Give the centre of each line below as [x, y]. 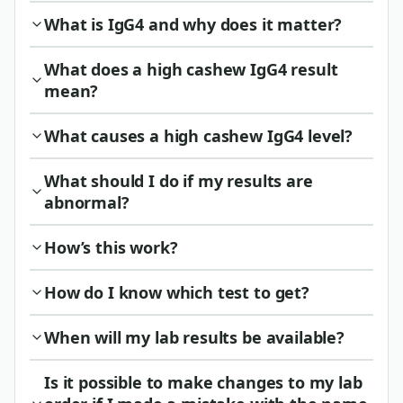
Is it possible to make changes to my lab [203, 382]
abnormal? [87, 202]
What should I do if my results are [179, 180]
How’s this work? [111, 247]
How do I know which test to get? [177, 292]
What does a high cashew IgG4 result [191, 69]
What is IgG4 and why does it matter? [193, 24]
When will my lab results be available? [194, 337]
